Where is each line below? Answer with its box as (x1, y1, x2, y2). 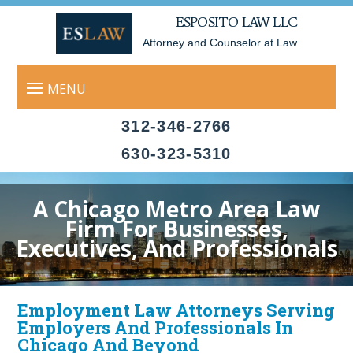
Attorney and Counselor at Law (143, 36, 297, 49)
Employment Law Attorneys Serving (17, 299, 336, 321)
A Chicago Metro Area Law (33, 194, 320, 224)
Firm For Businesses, (65, 214, 288, 243)
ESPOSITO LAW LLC (175, 13, 297, 31)
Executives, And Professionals (15, 233, 338, 263)
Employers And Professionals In (17, 316, 294, 339)
